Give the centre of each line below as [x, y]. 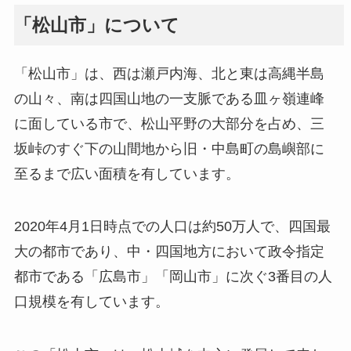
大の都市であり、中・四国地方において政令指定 [169, 252]
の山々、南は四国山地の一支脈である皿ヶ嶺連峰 [169, 98]
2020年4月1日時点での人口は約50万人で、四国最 [172, 227]
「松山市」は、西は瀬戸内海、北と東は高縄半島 [169, 73]
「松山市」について [96, 25]
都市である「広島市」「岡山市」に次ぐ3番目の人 [173, 277]
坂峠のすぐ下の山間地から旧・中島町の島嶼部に [169, 148]
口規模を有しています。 [91, 302]
